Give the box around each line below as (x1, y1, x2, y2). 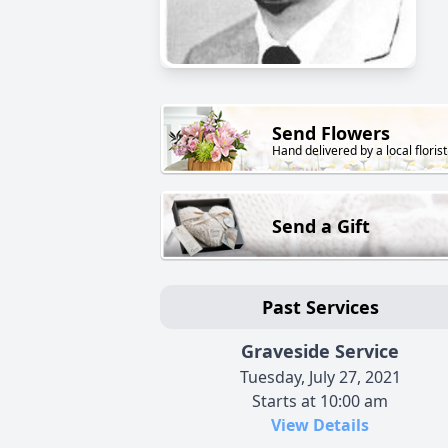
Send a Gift (272, 214, 370, 239)
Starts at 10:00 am (252, 390, 388, 413)
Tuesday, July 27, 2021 (239, 366, 401, 389)
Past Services (261, 295, 379, 320)
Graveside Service (241, 339, 399, 364)
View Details (271, 414, 369, 437)
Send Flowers (272, 121, 390, 146)
